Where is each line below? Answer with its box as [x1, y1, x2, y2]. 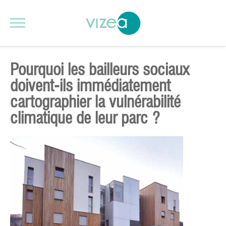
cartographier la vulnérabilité [10, 92, 181, 111]
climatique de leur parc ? [10, 108, 160, 128]
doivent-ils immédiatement [10, 76, 171, 95]
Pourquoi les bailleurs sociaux [10, 60, 189, 79]
